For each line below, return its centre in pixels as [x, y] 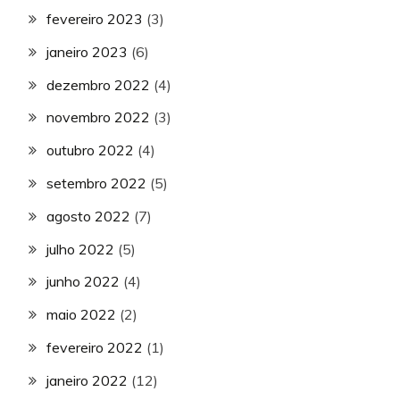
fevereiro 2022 [95, 347]
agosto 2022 [88, 216]
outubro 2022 [90, 150]
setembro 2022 [96, 183]
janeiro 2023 [87, 51]
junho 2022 [83, 282]
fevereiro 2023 [95, 18]
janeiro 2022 [87, 380]
